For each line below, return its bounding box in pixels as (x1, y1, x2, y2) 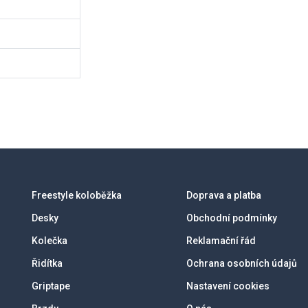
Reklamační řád (186, 235, 256, 246)
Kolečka (32, 235, 67, 246)
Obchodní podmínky (186, 212, 277, 223)
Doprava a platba (186, 190, 261, 201)
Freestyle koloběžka (32, 190, 122, 201)
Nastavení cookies (186, 280, 269, 291)
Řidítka (32, 258, 63, 269)
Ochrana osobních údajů (186, 258, 297, 269)
